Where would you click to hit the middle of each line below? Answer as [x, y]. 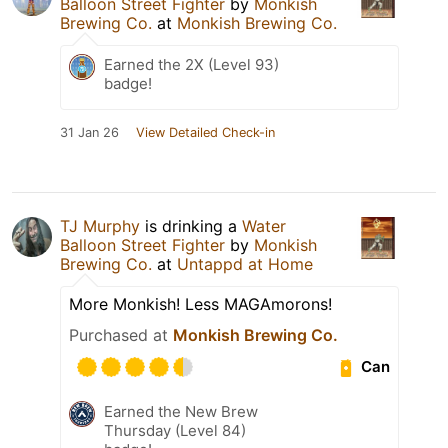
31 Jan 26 [89, 132]
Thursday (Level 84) [175, 430]
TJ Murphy [100, 225]
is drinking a [191, 225]
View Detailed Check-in [205, 132]
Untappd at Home [245, 263]
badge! [128, 83]
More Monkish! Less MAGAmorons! [200, 303]
